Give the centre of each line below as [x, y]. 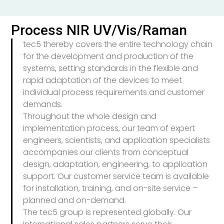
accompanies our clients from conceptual [105, 152]
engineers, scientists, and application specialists [116, 140]
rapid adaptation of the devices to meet [102, 80]
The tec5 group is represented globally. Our [107, 212]
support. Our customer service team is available [116, 176]
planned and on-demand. [74, 200]
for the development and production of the [108, 56]
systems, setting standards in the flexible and [110, 68]
